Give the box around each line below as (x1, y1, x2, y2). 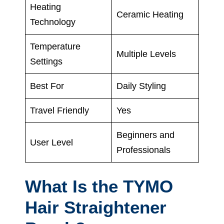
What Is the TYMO (25, 176, 173, 196)
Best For (30, 80, 64, 91)
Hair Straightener (25, 197, 166, 217)
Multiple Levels (116, 48, 176, 59)
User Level (30, 137, 73, 147)
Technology (30, 16, 75, 27)
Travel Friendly (30, 105, 89, 115)
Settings (30, 56, 62, 66)
